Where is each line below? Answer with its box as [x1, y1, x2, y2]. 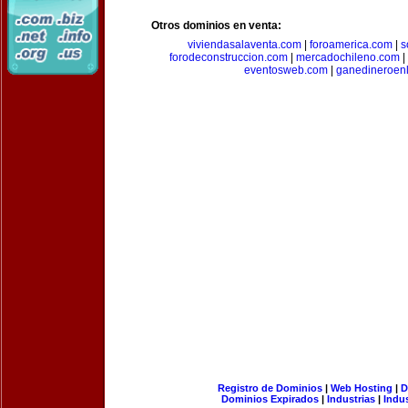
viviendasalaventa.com [187, 38, 301, 51]
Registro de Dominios [217, 382, 322, 393]
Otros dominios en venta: [151, 19, 281, 32]
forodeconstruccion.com [169, 51, 288, 64]
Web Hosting [330, 382, 393, 393]
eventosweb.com [243, 64, 328, 76]
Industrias [327, 393, 375, 404]
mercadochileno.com [296, 51, 400, 64]
